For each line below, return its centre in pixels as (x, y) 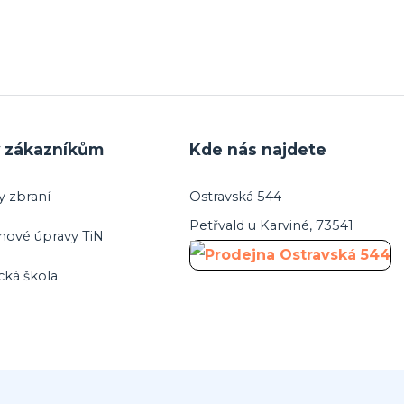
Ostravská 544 (235, 197)
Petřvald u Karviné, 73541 (271, 226)
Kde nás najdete (257, 150)
